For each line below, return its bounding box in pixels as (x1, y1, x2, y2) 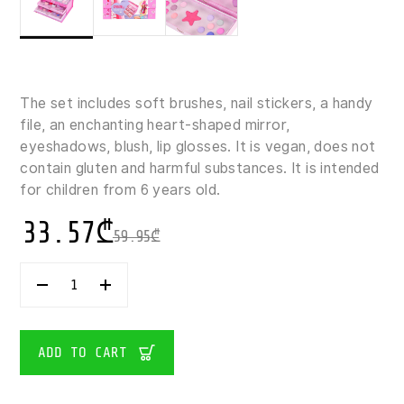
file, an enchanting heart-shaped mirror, (20, 115, 290, 136)
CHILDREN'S (72, 321, 136, 335)
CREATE (72, 283, 111, 297)
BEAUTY (72, 308, 111, 322)
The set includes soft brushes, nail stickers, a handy (20, 93, 373, 115)
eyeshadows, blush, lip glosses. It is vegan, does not (20, 136, 376, 158)
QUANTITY (72, 372, 124, 385)
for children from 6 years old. (20, 179, 221, 201)
